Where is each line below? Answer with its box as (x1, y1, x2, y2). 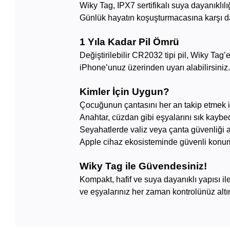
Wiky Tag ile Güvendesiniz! (80, 161, 207, 172)
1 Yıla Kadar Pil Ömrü (80, 36, 180, 48)
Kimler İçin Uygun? (80, 86, 170, 98)
